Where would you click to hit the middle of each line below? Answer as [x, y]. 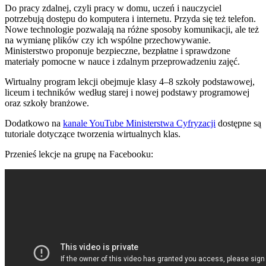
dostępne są [238, 123]
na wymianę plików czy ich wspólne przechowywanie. [108, 40]
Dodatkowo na [34, 123]
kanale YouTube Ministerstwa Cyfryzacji [139, 123]
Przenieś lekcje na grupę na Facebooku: [79, 154]
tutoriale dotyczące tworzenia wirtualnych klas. [93, 134]
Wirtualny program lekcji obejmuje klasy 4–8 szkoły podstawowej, [130, 81]
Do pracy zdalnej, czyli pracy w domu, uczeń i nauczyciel [113, 8]
